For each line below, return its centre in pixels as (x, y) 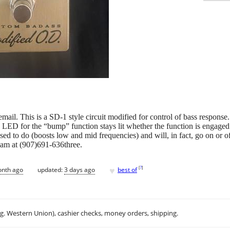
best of (127, 169)
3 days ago (80, 169)
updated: (51, 169)
